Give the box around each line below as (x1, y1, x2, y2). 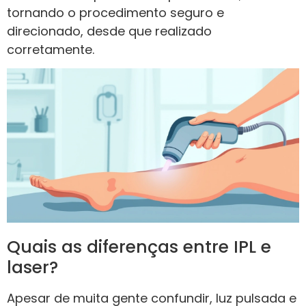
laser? (7, 255, 58, 279)
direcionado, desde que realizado (7, 22, 212, 40)
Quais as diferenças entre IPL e (7, 234, 271, 259)
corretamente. (7, 40, 94, 58)
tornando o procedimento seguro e (7, 3, 224, 21)
